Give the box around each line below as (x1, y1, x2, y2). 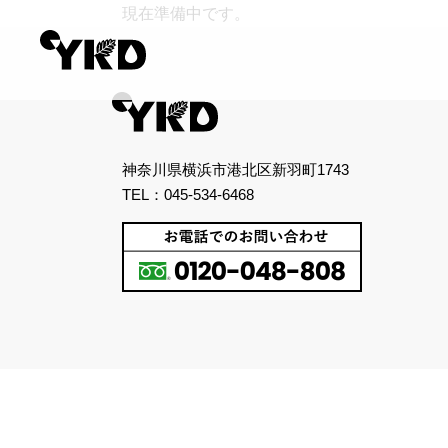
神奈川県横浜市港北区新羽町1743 (122, 161, 349, 179)
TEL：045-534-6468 (122, 186, 254, 204)
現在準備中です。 (122, 5, 250, 22)
